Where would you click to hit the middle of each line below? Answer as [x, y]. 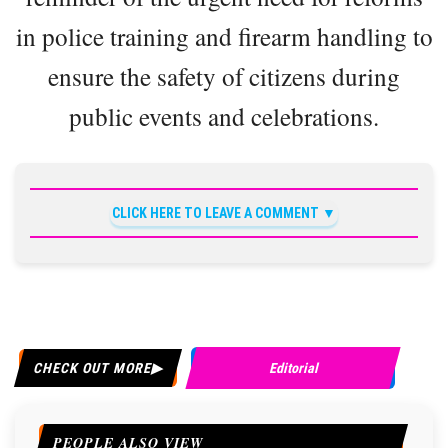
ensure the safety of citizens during [224, 75]
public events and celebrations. [224, 115]
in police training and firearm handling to [224, 35]
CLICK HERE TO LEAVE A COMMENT [215, 212]
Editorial [293, 367]
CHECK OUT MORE [92, 367]
